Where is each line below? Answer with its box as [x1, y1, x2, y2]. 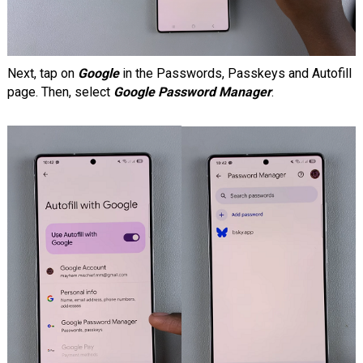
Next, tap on [6, 66, 78, 81]
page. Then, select [6, 84, 113, 100]
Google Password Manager [113, 84, 271, 100]
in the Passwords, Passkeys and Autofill [118, 66, 352, 81]
